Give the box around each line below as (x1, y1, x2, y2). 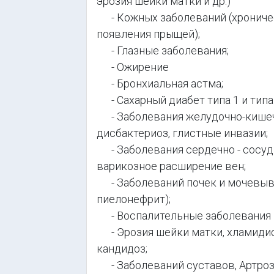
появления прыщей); (97, 28, 200, 40)
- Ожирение (97, 61, 169, 73)
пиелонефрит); (97, 193, 171, 206)
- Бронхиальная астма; (97, 77, 223, 90)
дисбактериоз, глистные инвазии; (97, 127, 268, 139)
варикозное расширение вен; (97, 160, 246, 172)
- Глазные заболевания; (97, 44, 229, 57)
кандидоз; (97, 242, 147, 255)
